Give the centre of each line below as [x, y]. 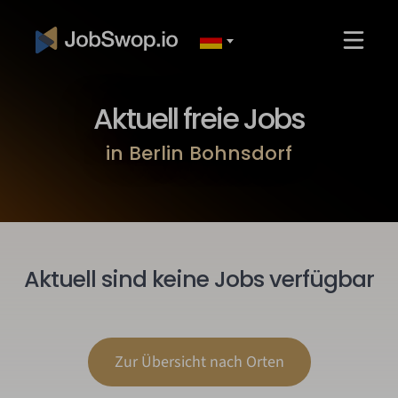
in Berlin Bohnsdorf [199, 154]
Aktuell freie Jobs [199, 119]
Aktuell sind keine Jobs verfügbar [199, 279]
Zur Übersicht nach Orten [199, 362]
